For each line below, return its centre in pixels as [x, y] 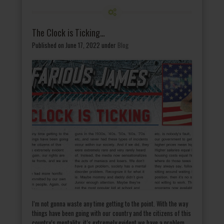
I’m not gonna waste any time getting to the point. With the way [110, 203]
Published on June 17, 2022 [66, 45]
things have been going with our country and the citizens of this [111, 213]
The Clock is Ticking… [68, 32]
